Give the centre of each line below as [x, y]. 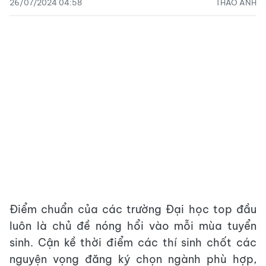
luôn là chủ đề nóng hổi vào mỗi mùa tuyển [133, 226]
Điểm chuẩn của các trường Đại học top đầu [133, 209]
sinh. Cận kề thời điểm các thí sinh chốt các [133, 243]
